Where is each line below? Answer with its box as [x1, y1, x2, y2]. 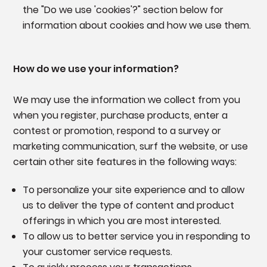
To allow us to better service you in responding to [22, 229, 250, 244]
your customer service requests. [22, 245, 172, 259]
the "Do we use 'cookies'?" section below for [22, 3, 223, 17]
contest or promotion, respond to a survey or [13, 124, 221, 138]
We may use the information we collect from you [13, 93, 240, 107]
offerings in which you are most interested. [22, 214, 221, 228]
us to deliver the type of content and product [22, 198, 234, 213]
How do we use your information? [13, 62, 179, 76]
